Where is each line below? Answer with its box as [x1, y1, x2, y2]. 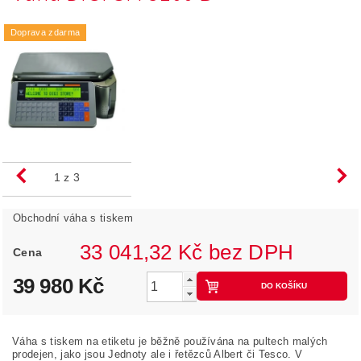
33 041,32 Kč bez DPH [209, 239, 294, 264]
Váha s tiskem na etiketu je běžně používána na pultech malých [12, 335, 328, 347]
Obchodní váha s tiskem [12, 211, 133, 224]
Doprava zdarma [10, 27, 81, 37]
